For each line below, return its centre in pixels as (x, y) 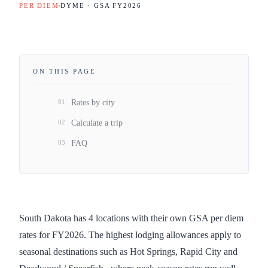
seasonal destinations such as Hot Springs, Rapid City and (128, 252)
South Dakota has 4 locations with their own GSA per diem (131, 218)
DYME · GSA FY (92, 5)
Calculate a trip (97, 123)
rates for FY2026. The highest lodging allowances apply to (130, 235)
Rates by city (93, 102)
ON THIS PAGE (64, 71)
